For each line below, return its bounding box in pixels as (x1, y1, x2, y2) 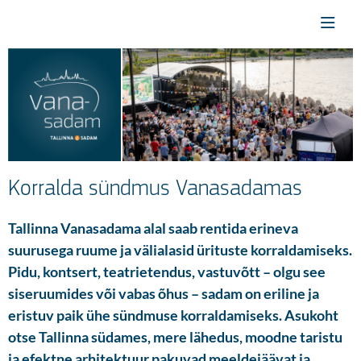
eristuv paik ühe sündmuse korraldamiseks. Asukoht (8, 306, 338, 324)
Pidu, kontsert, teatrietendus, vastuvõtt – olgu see (8, 263, 326, 280)
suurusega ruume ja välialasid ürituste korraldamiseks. (8, 241, 352, 259)
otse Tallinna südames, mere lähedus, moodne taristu (8, 328, 342, 346)
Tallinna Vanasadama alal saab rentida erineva (8, 219, 298, 237)
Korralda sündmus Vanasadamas (8, 178, 302, 201)
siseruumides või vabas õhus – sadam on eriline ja (8, 284, 319, 302)
